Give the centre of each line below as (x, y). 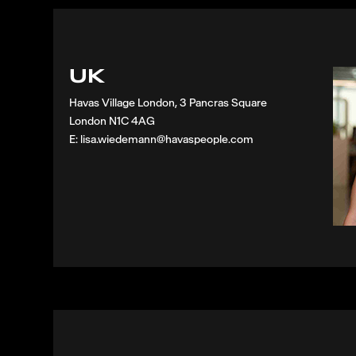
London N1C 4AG (112, 122)
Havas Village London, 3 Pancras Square (168, 103)
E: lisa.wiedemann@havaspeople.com (162, 140)
